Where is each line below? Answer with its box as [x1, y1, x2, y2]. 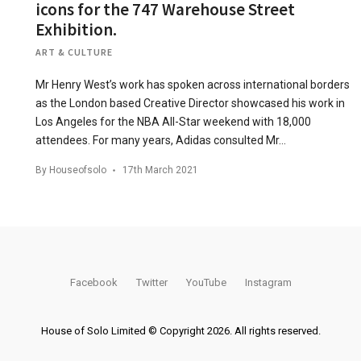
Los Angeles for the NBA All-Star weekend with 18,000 [35, 115, 311, 128]
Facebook [69, 276, 118, 288]
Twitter [135, 276, 168, 288]
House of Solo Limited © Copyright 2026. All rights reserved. [40, 325, 321, 337]
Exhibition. [35, 19, 117, 40]
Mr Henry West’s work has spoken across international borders [35, 78, 350, 91]
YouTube [185, 276, 226, 288]
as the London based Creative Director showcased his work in [35, 97, 345, 110]
